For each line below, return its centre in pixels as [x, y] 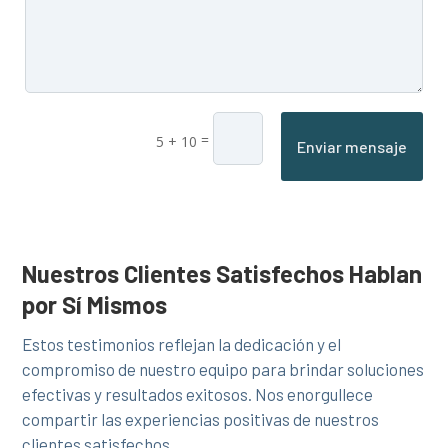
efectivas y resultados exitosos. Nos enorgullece [198, 394]
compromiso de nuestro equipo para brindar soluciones [223, 369]
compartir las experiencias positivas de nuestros [201, 419]
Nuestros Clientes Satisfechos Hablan [222, 274]
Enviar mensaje [352, 147]
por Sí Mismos [95, 305]
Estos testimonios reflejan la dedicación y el [182, 344]
